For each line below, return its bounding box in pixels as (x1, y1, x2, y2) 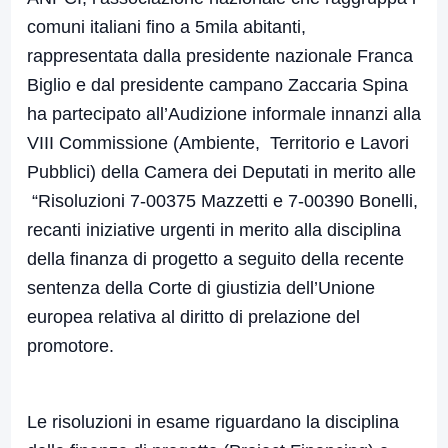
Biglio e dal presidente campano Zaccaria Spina (27, 75, 408, 96)
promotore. (27, 336, 114, 357)
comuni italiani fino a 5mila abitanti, (27, 17, 306, 38)
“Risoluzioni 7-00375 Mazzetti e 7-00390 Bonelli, (27, 191, 418, 212)
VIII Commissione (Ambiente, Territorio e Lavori (27, 133, 409, 154)
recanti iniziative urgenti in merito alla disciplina (27, 220, 401, 241)
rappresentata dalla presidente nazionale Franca (27, 46, 413, 67)
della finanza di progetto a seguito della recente (27, 249, 404, 270)
